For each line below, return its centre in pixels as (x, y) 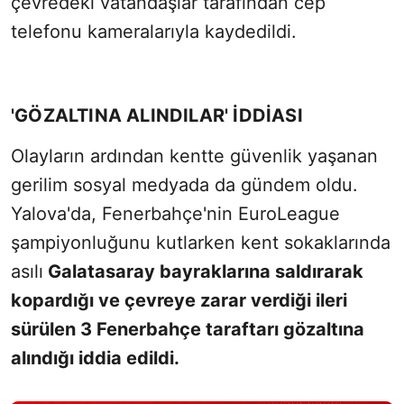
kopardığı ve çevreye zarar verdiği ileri (179, 301)
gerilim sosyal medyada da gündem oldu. (184, 185)
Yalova (39, 214)
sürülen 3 (54, 330)
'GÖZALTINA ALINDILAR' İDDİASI (157, 116)
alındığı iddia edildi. (97, 358)
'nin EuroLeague (271, 214)
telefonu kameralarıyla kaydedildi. (154, 32)
